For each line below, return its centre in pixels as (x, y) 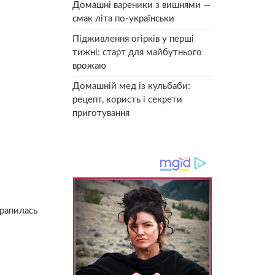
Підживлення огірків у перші (133, 39)
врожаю (89, 66)
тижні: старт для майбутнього (137, 52)
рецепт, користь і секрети (127, 99)
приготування (101, 113)
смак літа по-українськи (123, 18)
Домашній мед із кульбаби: (131, 86)
